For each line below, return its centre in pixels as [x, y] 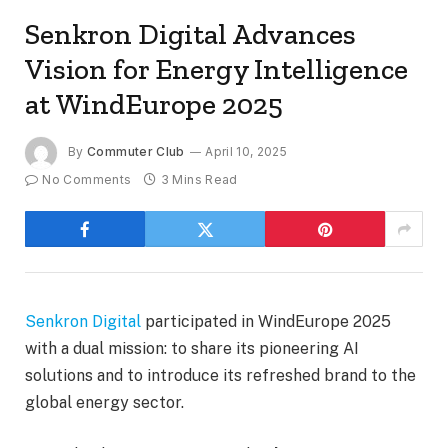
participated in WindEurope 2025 [266, 322]
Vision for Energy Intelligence [216, 69]
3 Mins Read [199, 180]
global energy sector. [104, 403]
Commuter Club [136, 152]
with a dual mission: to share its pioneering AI [192, 349]
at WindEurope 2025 [154, 104]
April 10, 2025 [246, 152]
